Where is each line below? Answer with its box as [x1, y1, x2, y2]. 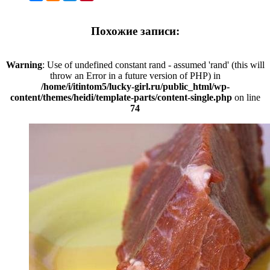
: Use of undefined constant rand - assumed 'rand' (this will [42, 60, 265, 71]
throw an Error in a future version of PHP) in [49, 71, 221, 81]
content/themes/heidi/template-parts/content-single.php [10, 92, 232, 103]
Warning [5, 60, 42, 71]
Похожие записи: [90, 24, 180, 37]
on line [231, 92, 260, 103]
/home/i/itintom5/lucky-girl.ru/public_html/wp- [40, 81, 230, 92]
